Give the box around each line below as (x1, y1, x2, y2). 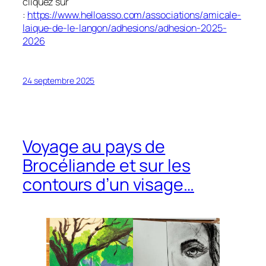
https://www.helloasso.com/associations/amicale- (27, 8, 242, 21)
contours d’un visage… (23, 173, 194, 197)
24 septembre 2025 (23, 74, 95, 86)
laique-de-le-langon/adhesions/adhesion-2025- (23, 21, 227, 34)
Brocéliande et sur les (23, 154, 191, 178)
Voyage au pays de (23, 135, 166, 159)
